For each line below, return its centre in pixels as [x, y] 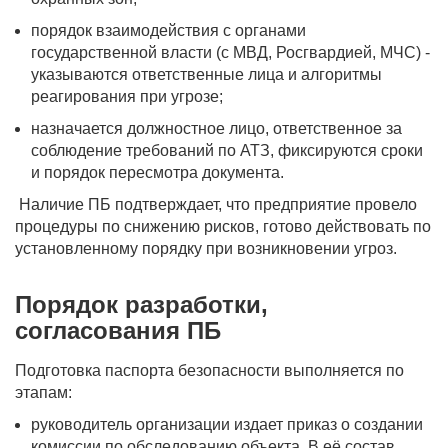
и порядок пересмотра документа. [157, 172]
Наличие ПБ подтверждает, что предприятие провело [216, 204]
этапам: [43, 392]
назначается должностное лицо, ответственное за [216, 128]
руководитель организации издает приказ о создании [227, 424]
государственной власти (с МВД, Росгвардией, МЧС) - [230, 52]
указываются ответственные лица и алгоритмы [206, 74]
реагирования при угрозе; [127, 96]
